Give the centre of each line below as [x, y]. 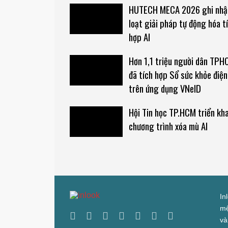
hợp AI [139, 37]
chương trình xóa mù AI [168, 126]
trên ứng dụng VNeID [165, 88]
